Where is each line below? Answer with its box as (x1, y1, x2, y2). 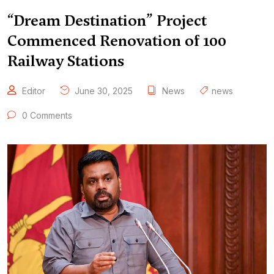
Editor (22, 86, 45, 96)
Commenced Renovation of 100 (7, 31, 226, 51)
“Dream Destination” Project (7, 10, 207, 31)
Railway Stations (7, 51, 124, 71)
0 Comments (20, 110, 72, 120)
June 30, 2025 (72, 86, 133, 96)
